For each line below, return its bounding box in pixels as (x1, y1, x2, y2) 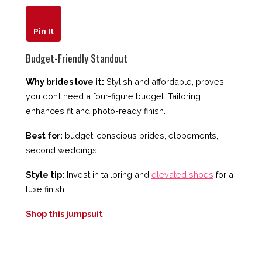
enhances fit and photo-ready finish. (26, 106, 166, 116)
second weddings (26, 145, 97, 156)
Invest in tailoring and (64, 170, 151, 180)
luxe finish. (26, 184, 66, 195)
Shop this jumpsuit (26, 209, 103, 219)
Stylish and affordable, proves (104, 77, 224, 87)
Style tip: (26, 170, 64, 180)
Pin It (33, 26, 54, 36)
